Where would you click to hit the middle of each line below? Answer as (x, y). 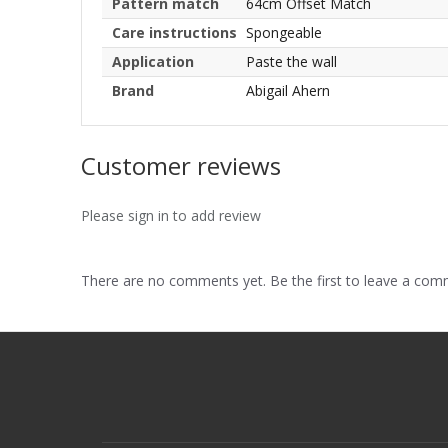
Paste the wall (291, 61)
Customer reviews (181, 165)
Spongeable (284, 32)
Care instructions (174, 32)
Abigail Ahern (288, 90)
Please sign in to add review (171, 215)
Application (153, 61)
